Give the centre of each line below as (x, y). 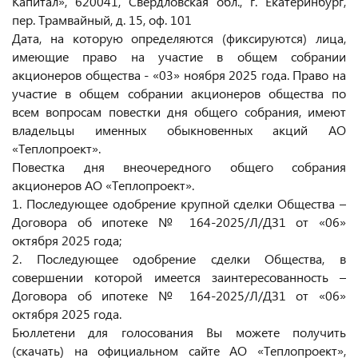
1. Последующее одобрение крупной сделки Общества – (179, 203)
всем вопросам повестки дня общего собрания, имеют (179, 111)
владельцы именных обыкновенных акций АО (179, 130)
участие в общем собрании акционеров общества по (179, 93)
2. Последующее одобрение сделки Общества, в (179, 259)
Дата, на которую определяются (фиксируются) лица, (179, 38)
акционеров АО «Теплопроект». (103, 185)
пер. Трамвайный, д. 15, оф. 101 (102, 20)
